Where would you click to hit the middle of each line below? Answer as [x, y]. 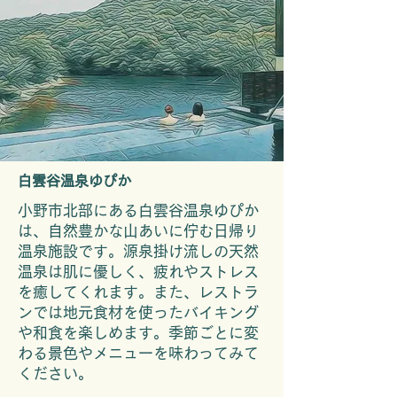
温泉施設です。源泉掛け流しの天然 [138, 251]
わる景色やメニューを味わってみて [138, 353]
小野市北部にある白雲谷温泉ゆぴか [138, 210]
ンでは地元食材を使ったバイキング [138, 312]
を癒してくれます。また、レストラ [138, 292]
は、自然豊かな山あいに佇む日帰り [138, 231]
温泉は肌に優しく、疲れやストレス [138, 272]
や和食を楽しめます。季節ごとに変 [138, 333]
